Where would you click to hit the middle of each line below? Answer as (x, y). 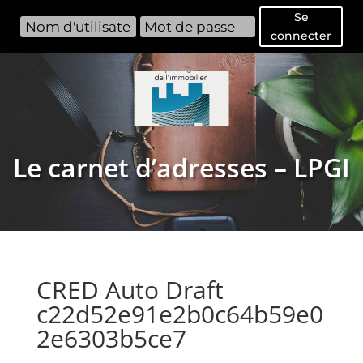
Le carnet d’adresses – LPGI (181, 167)
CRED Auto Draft (130, 289)
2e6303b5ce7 (111, 338)
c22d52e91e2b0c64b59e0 (179, 314)
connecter (301, 36)
